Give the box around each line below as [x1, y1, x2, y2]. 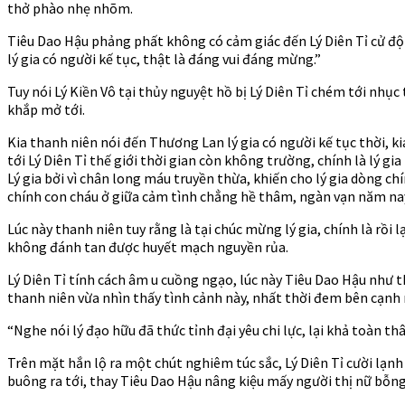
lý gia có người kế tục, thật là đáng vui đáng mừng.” [7, 49, 321, 68]
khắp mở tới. [7, 99, 85, 118]
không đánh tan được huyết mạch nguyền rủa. [7, 237, 288, 256]
